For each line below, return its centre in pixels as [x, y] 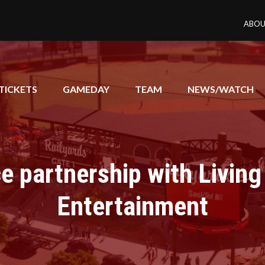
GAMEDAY [86, 89]
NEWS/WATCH [220, 89]
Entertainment [132, 206]
